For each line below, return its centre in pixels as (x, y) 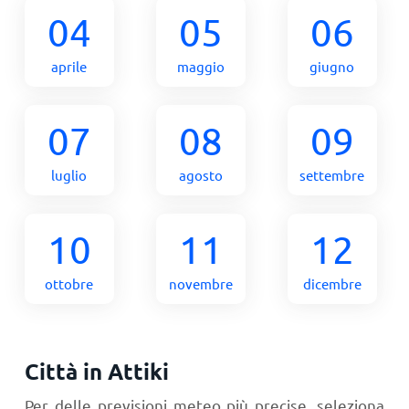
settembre (332, 175)
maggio (200, 66)
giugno (332, 66)
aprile (69, 66)
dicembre (332, 283)
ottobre (69, 283)
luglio (69, 175)
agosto (200, 175)
